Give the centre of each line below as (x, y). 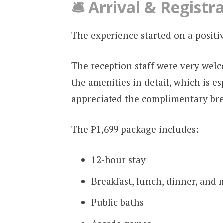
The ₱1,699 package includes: (135, 129)
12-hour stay (118, 160)
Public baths (117, 202)
